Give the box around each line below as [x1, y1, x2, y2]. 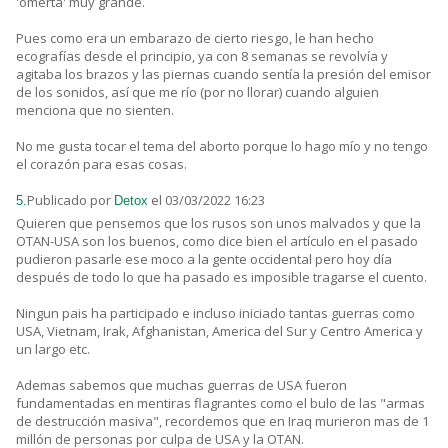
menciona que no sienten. [16, 101, 174, 120]
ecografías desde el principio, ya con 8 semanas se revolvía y [16, 47, 388, 66]
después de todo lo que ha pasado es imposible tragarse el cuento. [16, 268, 427, 287]
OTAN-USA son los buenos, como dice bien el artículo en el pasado [16, 232, 418, 251]
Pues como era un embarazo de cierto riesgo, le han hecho [16, 29, 374, 48]
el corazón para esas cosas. [16, 155, 187, 174]
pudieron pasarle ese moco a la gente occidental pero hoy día [16, 250, 392, 269]
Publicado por [27, 191, 114, 210]
